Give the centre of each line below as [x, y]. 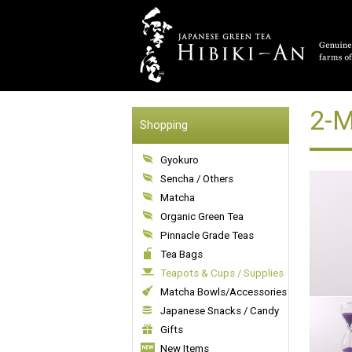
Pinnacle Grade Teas [207, 235]
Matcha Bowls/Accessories [224, 292]
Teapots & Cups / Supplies [222, 273]
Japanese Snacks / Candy [220, 311]
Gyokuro [180, 160]
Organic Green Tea [202, 216]
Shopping [164, 125]
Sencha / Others [197, 179]
